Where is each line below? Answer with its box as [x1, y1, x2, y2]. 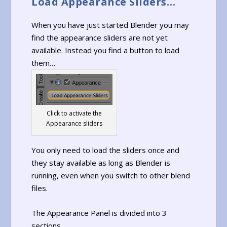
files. [31, 183, 48, 194]
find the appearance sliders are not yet [31, 32, 168, 43]
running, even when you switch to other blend [31, 170, 191, 181]
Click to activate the [47, 108, 102, 118]
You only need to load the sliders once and [31, 145, 180, 156]
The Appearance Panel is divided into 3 [31, 208, 167, 218]
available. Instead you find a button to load [31, 45, 180, 55]
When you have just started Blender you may [31, 19, 190, 30]
